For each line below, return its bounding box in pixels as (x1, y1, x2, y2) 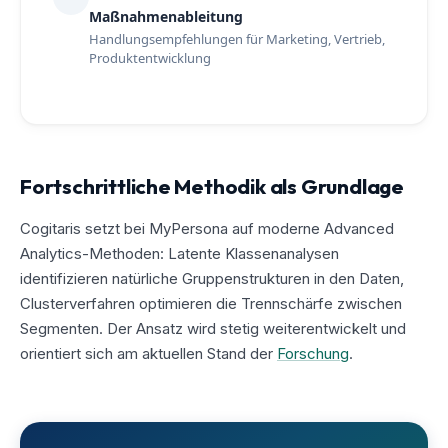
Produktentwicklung (89, 48, 211, 67)
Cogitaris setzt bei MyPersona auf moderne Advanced (20, 218, 394, 238)
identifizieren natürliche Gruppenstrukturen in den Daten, (20, 268, 404, 288)
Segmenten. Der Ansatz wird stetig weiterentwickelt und (20, 318, 406, 338)
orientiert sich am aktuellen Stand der (20, 343, 277, 363)
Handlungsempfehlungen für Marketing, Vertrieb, (89, 29, 385, 48)
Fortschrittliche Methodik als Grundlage (20, 172, 404, 199)
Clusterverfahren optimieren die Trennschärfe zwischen (20, 293, 402, 313)
